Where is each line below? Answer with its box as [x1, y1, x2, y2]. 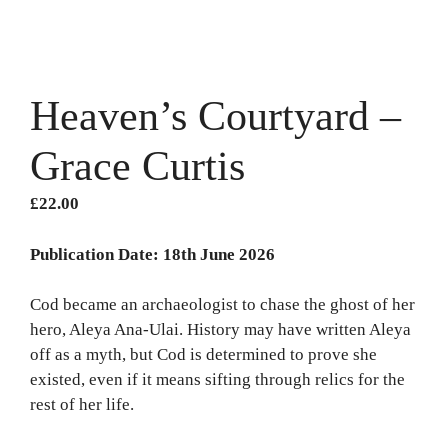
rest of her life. [30, 395, 134, 415]
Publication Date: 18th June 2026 [30, 244, 275, 264]
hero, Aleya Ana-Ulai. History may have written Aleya [30, 320, 411, 340]
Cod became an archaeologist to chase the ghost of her [30, 295, 415, 315]
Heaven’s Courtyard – [30, 93, 401, 140]
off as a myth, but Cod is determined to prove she [30, 345, 377, 365]
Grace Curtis [30, 143, 245, 190]
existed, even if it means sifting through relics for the [30, 370, 405, 390]
